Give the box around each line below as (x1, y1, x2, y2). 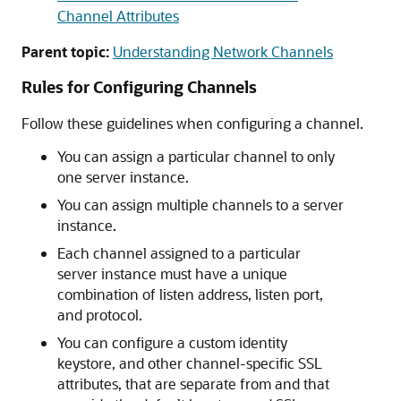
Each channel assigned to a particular (57, 243, 301, 262)
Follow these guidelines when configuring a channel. (21, 114, 363, 132)
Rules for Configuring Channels (21, 76, 257, 98)
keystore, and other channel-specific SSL (57, 354, 322, 372)
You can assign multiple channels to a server (57, 195, 344, 214)
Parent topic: (21, 42, 109, 61)
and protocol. (57, 305, 142, 324)
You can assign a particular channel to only (57, 147, 335, 166)
